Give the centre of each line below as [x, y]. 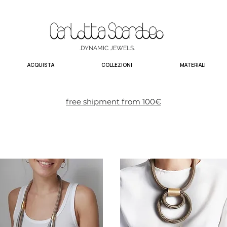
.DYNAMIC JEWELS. [107, 48]
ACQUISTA [41, 65]
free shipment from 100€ [113, 101]
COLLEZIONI [117, 65]
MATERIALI [193, 65]
